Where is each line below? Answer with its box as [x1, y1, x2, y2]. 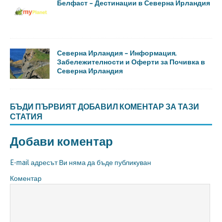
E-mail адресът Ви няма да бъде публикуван [10, 158, 151, 166]
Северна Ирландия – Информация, [57, 49, 177, 57]
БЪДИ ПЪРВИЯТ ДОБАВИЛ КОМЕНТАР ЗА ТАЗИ [10, 101, 199, 111]
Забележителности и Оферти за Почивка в [57, 57, 205, 66]
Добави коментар [10, 133, 113, 149]
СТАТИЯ [10, 111, 43, 121]
